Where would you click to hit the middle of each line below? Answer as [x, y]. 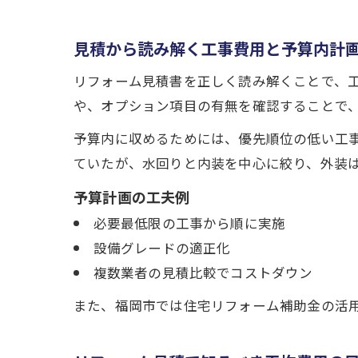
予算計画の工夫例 [132, 197]
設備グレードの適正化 [162, 247]
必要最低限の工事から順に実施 [189, 223]
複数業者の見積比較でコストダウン [203, 272]
